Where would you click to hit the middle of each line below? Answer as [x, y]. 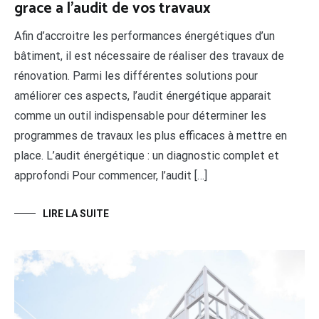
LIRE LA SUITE [76, 213]
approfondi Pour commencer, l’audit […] [111, 175]
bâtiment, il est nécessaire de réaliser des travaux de [149, 56]
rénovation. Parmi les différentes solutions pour [136, 75]
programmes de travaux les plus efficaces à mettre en [151, 135]
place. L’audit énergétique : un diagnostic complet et [147, 155]
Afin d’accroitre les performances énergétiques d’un [145, 36]
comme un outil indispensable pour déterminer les [140, 115]
